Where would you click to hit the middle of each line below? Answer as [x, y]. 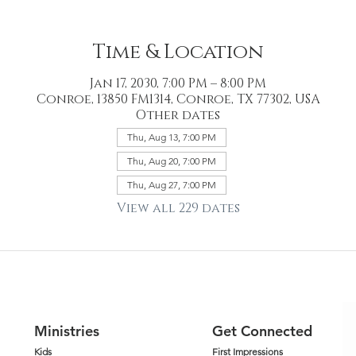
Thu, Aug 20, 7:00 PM [171, 161]
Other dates [178, 115]
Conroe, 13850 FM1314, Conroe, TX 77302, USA [178, 99]
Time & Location [178, 52]
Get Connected [262, 331]
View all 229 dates [178, 208]
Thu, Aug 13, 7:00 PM [171, 137]
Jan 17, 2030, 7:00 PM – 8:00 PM [178, 83]
